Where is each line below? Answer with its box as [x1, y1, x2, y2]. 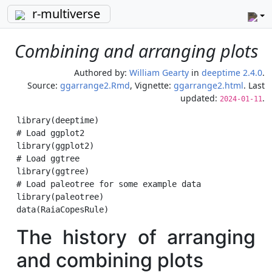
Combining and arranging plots [14, 39, 258, 63]
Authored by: [74, 67, 127, 78]
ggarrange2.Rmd [60, 80, 130, 91]
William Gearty [129, 67, 189, 78]
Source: [27, 80, 58, 91]
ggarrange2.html [174, 80, 243, 91]
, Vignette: [130, 80, 171, 91]
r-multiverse [32, 5, 100, 22]
